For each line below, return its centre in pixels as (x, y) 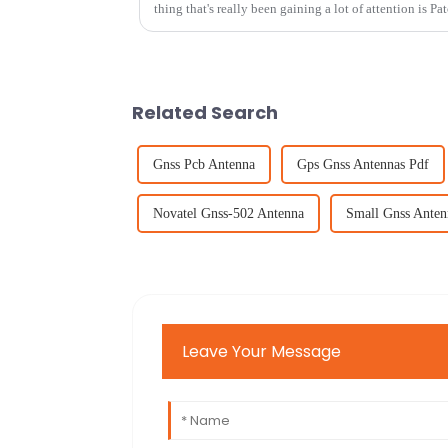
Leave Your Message (262, 351)
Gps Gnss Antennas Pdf (363, 164)
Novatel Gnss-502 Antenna (228, 213)
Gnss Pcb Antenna (204, 164)
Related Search (205, 112)
